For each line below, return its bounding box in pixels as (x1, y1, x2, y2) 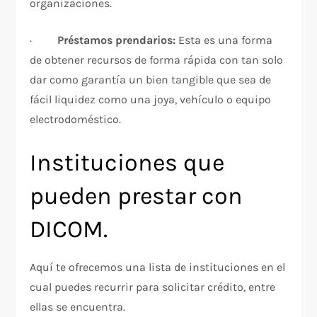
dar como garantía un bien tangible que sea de (30, 72, 272, 86)
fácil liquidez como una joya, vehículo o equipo (30, 92, 272, 106)
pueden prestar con (30, 181, 243, 210)
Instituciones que (30, 148, 225, 177)
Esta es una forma (175, 33, 273, 47)
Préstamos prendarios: (57, 33, 176, 47)
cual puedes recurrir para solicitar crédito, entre (30, 279, 276, 294)
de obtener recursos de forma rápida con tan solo (30, 52, 284, 67)
